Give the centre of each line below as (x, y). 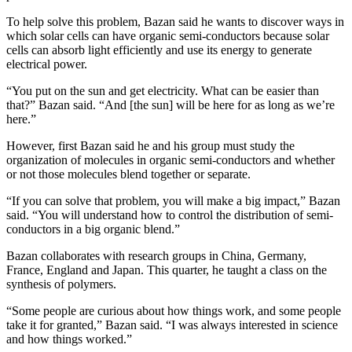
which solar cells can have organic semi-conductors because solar (168, 35)
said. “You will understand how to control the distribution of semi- (170, 214)
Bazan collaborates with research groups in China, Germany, (156, 255)
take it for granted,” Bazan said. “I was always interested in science (172, 324)
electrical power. (47, 64)
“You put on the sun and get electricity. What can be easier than (163, 90)
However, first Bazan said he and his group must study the (150, 145)
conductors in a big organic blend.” (93, 229)
